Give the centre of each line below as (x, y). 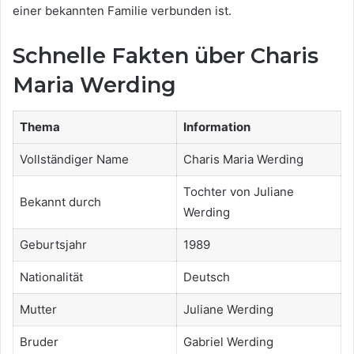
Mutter (38, 309)
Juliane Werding (228, 309)
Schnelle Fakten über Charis (166, 56)
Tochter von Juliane (238, 191)
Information (217, 126)
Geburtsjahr (53, 244)
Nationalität (51, 277)
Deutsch (206, 277)
